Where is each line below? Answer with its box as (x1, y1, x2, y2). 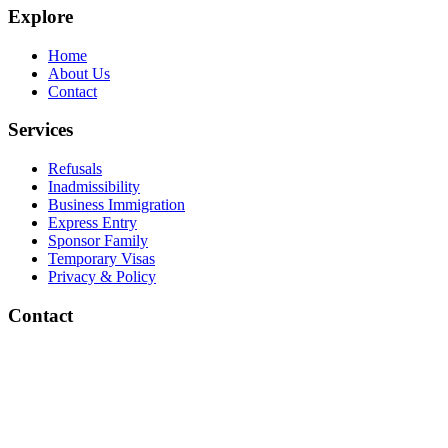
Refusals (48, 160, 102, 178)
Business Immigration (48, 196, 185, 214)
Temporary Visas (48, 250, 155, 268)
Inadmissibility (48, 178, 140, 196)
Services (8, 119, 73, 141)
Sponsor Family (48, 232, 148, 250)
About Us (48, 64, 110, 82)
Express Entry (48, 214, 137, 232)
